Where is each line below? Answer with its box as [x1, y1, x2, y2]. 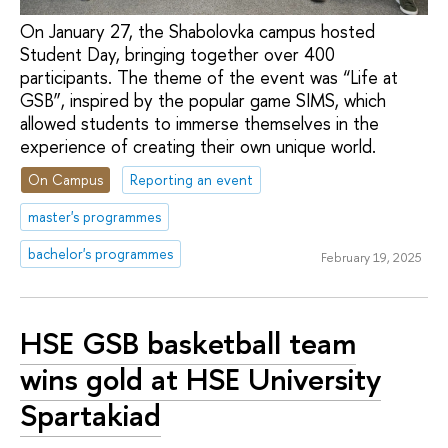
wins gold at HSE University [20, 357, 381, 400]
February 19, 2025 [320, 247, 422, 266]
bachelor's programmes [28, 243, 174, 263]
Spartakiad [20, 393, 161, 436]
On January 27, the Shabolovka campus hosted [20, 18, 375, 44]
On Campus [28, 170, 104, 190]
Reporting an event [130, 170, 254, 190]
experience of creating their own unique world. [20, 133, 376, 159]
